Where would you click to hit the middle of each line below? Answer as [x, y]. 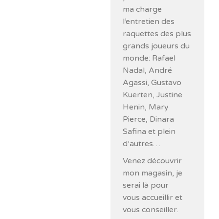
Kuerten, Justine [153, 95]
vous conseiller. [151, 210]
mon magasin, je [153, 173]
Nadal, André [148, 70]
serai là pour [146, 185]
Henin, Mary [146, 107]
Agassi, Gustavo [152, 83]
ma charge [142, 9]
